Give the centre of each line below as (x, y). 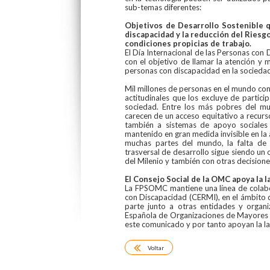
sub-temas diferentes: (163, 7)
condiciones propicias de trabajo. (188, 43)
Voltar (156, 248)
